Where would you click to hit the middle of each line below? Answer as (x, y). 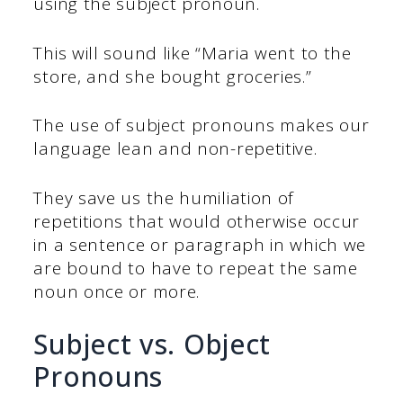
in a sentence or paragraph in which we (200, 244)
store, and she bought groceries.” (173, 76)
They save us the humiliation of (164, 197)
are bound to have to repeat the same (196, 268)
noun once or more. (117, 291)
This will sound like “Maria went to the (193, 53)
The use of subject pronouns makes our (201, 125)
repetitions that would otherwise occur (197, 221)
